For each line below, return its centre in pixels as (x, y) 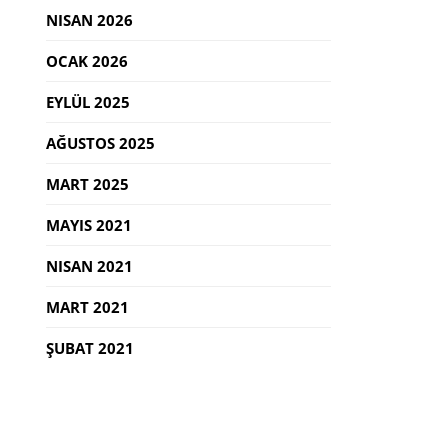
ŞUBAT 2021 (90, 348)
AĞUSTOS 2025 (100, 143)
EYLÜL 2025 (88, 102)
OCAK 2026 (87, 61)
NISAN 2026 (89, 20)
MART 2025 (87, 184)
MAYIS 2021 (89, 225)
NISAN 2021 (89, 266)
